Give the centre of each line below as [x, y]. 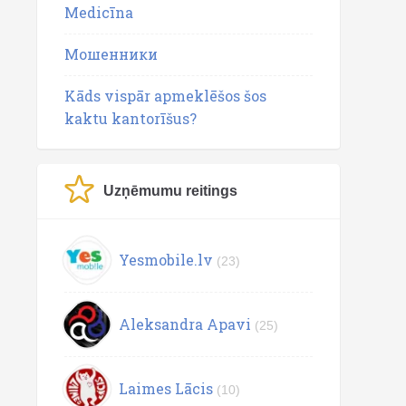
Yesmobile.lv [166, 259]
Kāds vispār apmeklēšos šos [165, 96]
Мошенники [111, 54]
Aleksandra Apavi [185, 324]
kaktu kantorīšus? [130, 118]
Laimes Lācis [166, 388]
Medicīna [99, 12]
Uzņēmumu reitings [170, 191]
